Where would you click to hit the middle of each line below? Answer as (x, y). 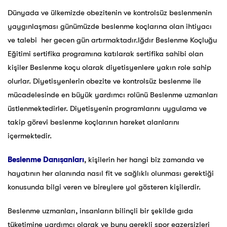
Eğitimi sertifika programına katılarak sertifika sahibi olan (105, 54)
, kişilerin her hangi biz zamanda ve (144, 160)
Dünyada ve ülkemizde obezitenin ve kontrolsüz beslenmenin (110, 13)
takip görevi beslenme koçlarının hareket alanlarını (93, 122)
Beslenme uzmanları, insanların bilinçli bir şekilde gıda (100, 211)
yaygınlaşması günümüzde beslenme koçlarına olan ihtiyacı (110, 27)
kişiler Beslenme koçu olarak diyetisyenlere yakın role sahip (109, 68)
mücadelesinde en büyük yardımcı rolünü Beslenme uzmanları (113, 95)
